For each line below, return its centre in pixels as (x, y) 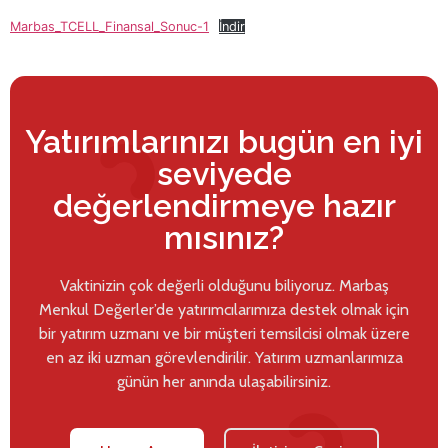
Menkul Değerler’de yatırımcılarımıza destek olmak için (224, 309)
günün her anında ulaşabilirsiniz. (224, 381)
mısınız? (224, 237)
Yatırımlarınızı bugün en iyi (224, 141)
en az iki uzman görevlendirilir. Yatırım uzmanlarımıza (224, 357)
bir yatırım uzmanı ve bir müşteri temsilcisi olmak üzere (224, 333)
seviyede (224, 173)
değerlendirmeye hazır (224, 205)
